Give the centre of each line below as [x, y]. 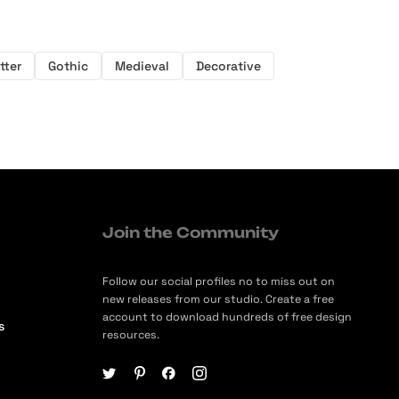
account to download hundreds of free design [228, 317]
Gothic [68, 65]
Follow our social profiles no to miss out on [219, 281]
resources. [131, 334]
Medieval [142, 65]
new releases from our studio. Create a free [219, 299]
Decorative [228, 65]
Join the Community [191, 233]
